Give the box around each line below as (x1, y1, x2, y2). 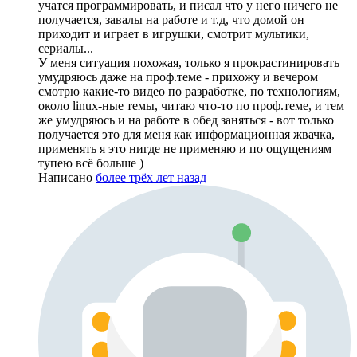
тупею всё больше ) (38, 156, 143, 171)
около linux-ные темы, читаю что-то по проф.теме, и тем (38, 99, 344, 113)
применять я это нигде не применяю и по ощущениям (38, 142, 331, 156)
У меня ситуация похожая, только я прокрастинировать (38, 56, 339, 70)
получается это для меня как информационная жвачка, (38, 127, 335, 142)
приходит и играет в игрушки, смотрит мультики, (38, 27, 309, 41)
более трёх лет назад (96, 171, 206, 185)
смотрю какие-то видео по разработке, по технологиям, (38, 84, 340, 99)
